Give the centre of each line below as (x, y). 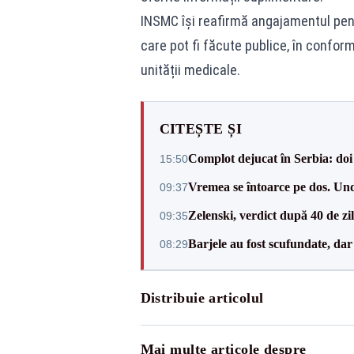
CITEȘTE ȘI (200, 129)
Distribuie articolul (202, 298)
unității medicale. (190, 70)
